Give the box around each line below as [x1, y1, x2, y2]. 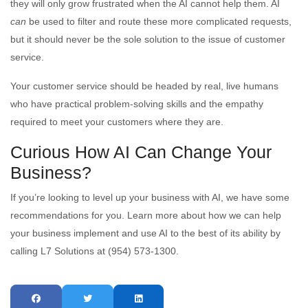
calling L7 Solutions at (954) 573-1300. [10, 245, 179, 256]
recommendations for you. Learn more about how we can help [10, 209, 281, 221]
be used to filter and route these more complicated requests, [26, 15, 291, 27]
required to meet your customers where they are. [10, 115, 223, 127]
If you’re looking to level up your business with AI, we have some [10, 191, 289, 203]
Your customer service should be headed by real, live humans [10, 80, 278, 91]
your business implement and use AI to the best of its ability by [10, 227, 280, 239]
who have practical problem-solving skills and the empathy [10, 98, 263, 109]
